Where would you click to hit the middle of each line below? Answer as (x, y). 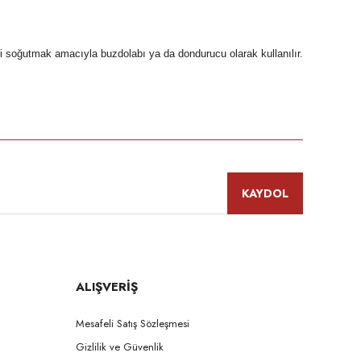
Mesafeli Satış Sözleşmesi (133, 323)
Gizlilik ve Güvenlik (120, 346)
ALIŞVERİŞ (107, 286)
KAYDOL (265, 193)
